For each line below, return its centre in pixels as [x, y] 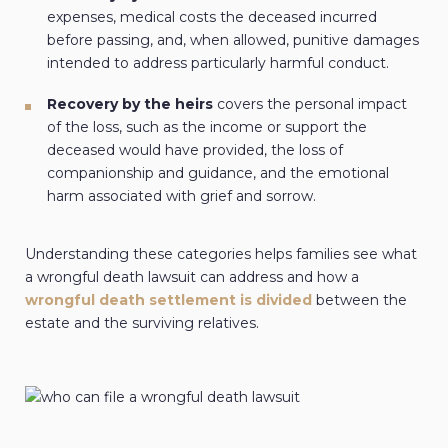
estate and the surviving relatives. [142, 323]
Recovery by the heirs [130, 104]
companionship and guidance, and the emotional [218, 173]
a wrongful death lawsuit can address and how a [192, 277]
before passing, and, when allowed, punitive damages [233, 40]
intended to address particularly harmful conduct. [218, 63]
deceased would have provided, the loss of [195, 150]
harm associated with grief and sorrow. [181, 196]
